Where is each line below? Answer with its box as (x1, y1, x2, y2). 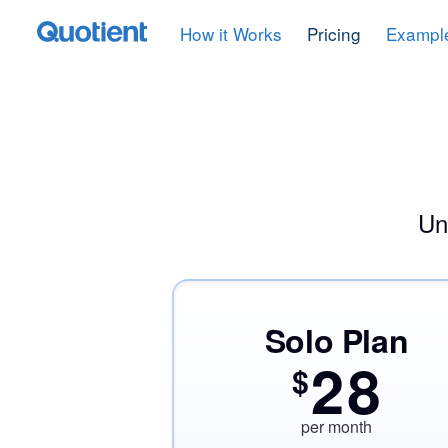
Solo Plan (264, 317, 409, 363)
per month (301, 415, 372, 438)
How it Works (179, 21, 282, 46)
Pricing (306, 21, 361, 46)
